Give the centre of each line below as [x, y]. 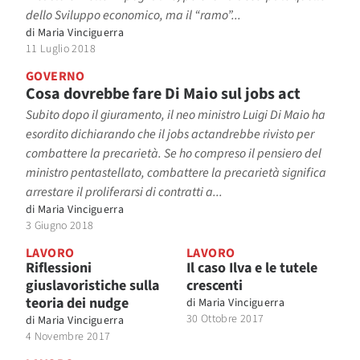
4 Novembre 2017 [68, 336]
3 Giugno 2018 [60, 225]
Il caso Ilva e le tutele [252, 268]
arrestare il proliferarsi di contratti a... [124, 192]
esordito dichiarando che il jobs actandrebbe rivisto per [170, 134]
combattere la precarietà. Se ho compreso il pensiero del [174, 153]
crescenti [215, 285]
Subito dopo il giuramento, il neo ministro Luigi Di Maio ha [176, 115]
